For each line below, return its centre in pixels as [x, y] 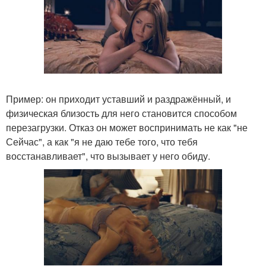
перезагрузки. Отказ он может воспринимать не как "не [127, 128]
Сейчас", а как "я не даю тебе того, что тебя [102, 142]
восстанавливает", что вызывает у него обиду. [108, 156]
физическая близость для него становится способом [121, 113]
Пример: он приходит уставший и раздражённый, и [118, 99]
